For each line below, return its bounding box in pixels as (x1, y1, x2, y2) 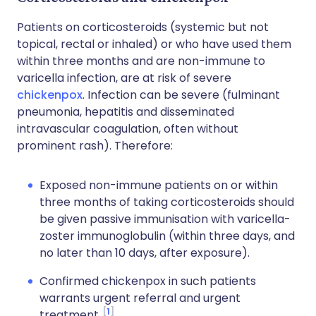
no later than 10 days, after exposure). (39, 245, 250, 261)
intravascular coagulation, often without (17, 121, 238, 137)
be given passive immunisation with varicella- (39, 211, 291, 227)
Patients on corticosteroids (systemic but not (17, 19, 269, 35)
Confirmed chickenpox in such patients (39, 273, 256, 289)
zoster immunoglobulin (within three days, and (39, 228, 295, 244)
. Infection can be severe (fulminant (83, 87, 280, 103)
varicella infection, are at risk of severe (17, 70, 231, 86)
